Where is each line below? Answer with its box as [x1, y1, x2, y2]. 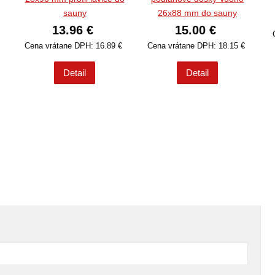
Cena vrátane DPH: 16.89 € [25, 41, 125, 51]
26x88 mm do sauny [158, 8, 237, 18]
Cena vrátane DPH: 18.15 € [147, 41, 247, 51]
